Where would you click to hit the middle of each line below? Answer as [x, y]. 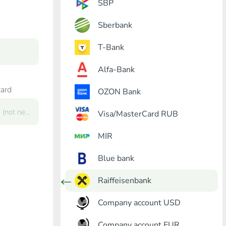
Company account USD [139, 203]
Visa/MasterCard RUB [138, 114]
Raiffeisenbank [124, 180]
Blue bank [116, 158]
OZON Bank [119, 92]
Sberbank [115, 25]
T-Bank [111, 47]
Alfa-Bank [116, 69]
